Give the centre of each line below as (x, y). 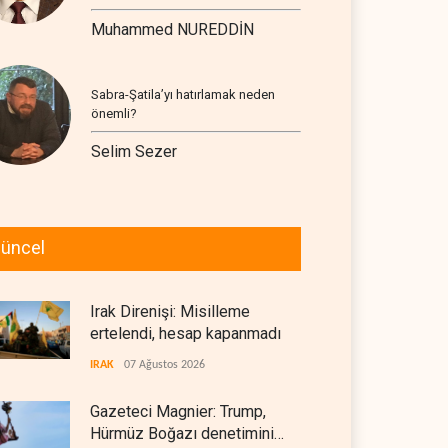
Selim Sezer (134, 151)
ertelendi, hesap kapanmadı (185, 333)
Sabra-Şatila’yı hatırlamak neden (183, 94)
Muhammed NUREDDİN (172, 29)
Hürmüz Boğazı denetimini (182, 433)
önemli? (114, 113)
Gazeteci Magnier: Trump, (178, 411)
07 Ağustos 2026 (164, 365)
